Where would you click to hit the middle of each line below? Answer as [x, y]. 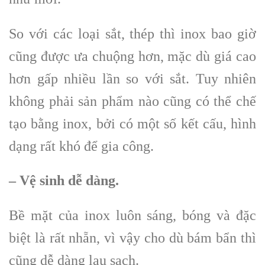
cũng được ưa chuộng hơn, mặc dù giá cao [132, 56]
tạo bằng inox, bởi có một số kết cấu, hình [132, 123]
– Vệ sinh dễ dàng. [64, 181]
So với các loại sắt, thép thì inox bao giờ [132, 33]
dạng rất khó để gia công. [81, 146]
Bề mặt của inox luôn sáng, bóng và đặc [132, 216]
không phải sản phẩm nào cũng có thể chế [132, 101]
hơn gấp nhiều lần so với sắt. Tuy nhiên [132, 78]
